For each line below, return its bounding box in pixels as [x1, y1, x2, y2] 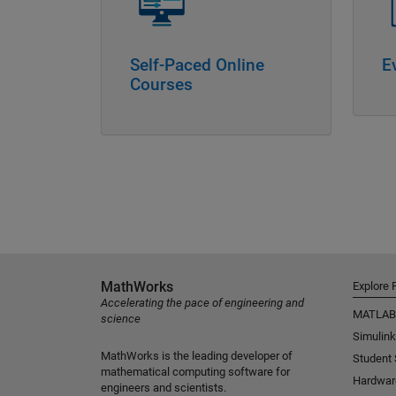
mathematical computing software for [101, 365, 290, 379]
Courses [130, 74, 193, 95]
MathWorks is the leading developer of [101, 349, 293, 363]
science [101, 312, 141, 326]
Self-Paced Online [130, 55, 264, 76]
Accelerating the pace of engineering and [101, 296, 304, 310]
